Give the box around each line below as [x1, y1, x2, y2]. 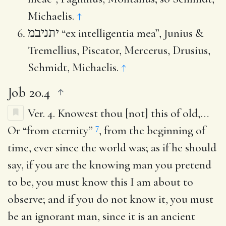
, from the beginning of [99, 123, 205, 138]
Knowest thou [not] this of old [58, 106, 198, 121]
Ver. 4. [28, 106, 58, 121]
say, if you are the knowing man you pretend [8, 157, 211, 172]
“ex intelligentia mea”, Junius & [59, 26, 203, 40]
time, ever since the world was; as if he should [8, 140, 216, 155]
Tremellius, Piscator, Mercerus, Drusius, [28, 43, 210, 58]
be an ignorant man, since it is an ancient [8, 209, 195, 223]
